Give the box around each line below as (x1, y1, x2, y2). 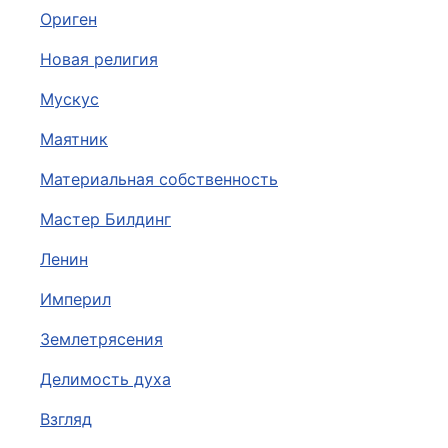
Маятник (40, 129, 108, 149)
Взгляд (40, 409, 92, 429)
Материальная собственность (40, 169, 278, 189)
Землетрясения (40, 329, 163, 349)
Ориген (40, 9, 97, 29)
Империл (40, 289, 111, 309)
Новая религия (40, 49, 158, 69)
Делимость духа (40, 369, 171, 389)
